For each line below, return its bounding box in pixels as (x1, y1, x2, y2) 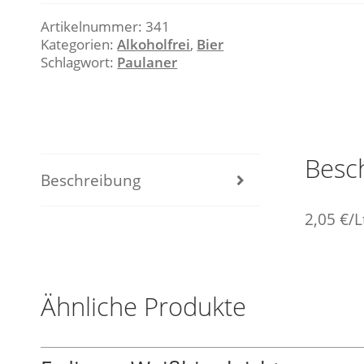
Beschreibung (41, 168, 141, 191)
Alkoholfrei (117, 35, 191, 54)
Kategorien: (41, 35, 118, 54)
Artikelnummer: (41, 17, 146, 36)
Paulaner (117, 53, 178, 71)
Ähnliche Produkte (41, 288, 247, 323)
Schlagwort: (41, 53, 118, 71)
